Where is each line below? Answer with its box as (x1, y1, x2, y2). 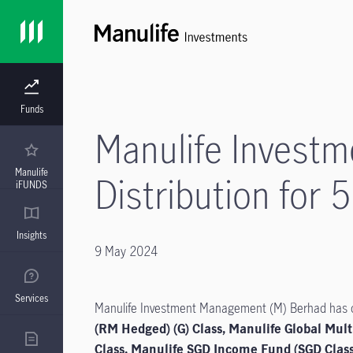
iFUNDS (16, 178, 47, 191)
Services (15, 292, 48, 304)
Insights (17, 229, 46, 241)
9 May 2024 (95, 243, 158, 260)
